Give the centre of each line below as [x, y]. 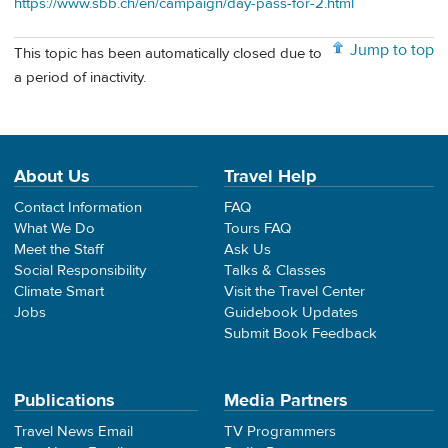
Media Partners [286, 400]
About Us [52, 176]
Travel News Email [73, 431]
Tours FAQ [257, 228]
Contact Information [78, 207]
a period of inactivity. [80, 78]
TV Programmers [280, 431]
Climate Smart [59, 291]
